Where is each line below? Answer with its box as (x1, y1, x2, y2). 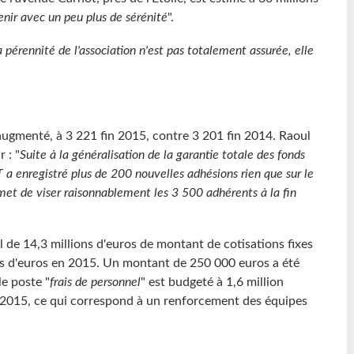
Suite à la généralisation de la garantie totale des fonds (19, 148, 305, 161)
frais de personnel (49, 276, 141, 289)
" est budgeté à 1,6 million (140, 276, 284, 289)
